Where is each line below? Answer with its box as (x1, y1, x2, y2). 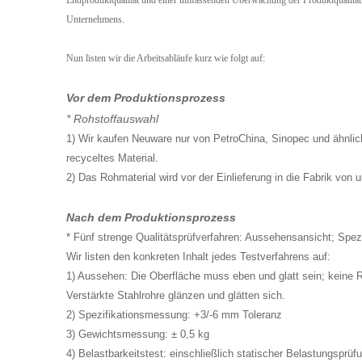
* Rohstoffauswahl (66, 112, 158, 125)
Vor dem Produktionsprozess (66, 91, 225, 104)
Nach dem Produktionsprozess (66, 211, 236, 224)
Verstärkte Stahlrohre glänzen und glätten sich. (66, 289, 285, 301)
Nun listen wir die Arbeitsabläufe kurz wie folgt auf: (66, 53, 265, 64)
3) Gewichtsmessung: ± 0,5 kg (66, 328, 209, 340)
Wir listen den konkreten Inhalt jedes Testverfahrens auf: (66, 250, 330, 263)
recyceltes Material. (66, 152, 158, 164)
